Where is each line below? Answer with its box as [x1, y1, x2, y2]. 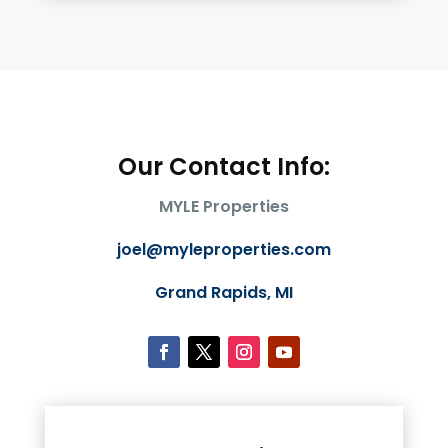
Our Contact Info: [117, 150, 330, 184]
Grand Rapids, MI [154, 281, 293, 305]
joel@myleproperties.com [116, 238, 331, 262]
